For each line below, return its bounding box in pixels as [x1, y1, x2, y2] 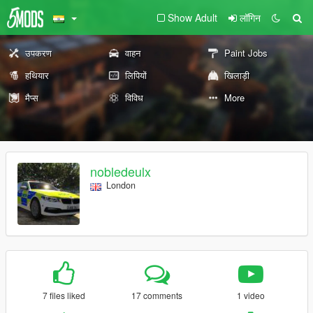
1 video [236, 289, 265, 301]
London [106, 179, 136, 192]
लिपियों [124, 68, 147, 82]
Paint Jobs [224, 46, 268, 59]
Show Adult [168, 10, 217, 24]
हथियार [25, 68, 49, 82]
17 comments [131, 289, 183, 301]
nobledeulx [90, 162, 151, 181]
